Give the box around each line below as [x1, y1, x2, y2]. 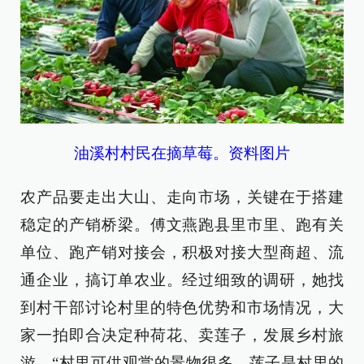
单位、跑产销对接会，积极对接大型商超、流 [20, 243, 344, 261]
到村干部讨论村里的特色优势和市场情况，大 [20, 298, 344, 316]
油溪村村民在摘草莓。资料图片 [74, 144, 290, 162]
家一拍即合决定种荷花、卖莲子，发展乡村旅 [20, 326, 344, 344]
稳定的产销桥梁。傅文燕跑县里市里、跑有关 [20, 215, 344, 233]
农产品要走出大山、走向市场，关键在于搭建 [20, 188, 344, 206]
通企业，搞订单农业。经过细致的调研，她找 [20, 271, 344, 288]
